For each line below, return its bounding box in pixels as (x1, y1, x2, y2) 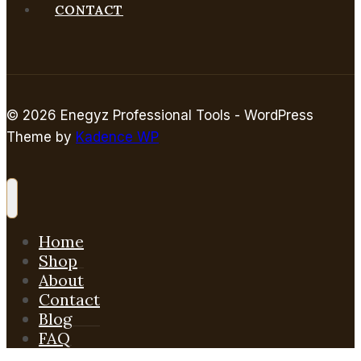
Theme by (6, 129, 76, 146)
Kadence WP (76, 129, 159, 146)
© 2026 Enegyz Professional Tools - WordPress (6, 107, 313, 124)
